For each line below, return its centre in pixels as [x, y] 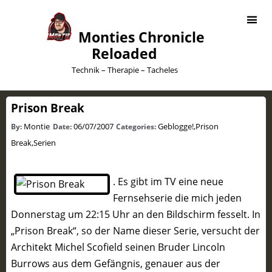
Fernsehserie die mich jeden [177, 198]
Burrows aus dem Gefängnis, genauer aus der [116, 263]
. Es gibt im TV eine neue [168, 182]
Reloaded [125, 53]
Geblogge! [176, 126]
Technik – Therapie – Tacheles [124, 70]
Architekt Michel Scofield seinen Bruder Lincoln [118, 247]
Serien [45, 143]
